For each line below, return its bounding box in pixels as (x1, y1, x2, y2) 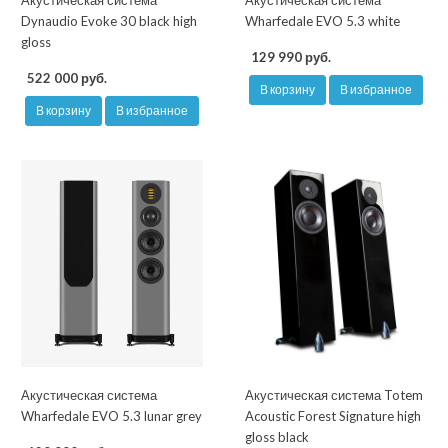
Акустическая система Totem (245, 387, 423, 404)
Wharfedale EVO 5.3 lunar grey (21, 408, 202, 425)
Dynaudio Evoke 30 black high (21, 13, 197, 30)
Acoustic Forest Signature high (245, 408, 421, 425)
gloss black (245, 429, 309, 446)
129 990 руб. (251, 49, 331, 66)
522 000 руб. (27, 70, 107, 87)
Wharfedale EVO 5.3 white (245, 13, 400, 30)
